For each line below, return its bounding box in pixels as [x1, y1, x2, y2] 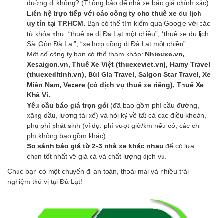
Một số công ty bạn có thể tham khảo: [27, 50, 145, 58]
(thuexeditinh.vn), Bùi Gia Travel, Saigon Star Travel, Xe [27, 70, 211, 78]
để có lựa [163, 142, 194, 150]
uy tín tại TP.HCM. [27, 19, 85, 27]
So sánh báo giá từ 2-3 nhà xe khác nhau [27, 142, 163, 150]
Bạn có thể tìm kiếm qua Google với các [85, 19, 210, 27]
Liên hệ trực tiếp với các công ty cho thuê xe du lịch [27, 9, 201, 17]
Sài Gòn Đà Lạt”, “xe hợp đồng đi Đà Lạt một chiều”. [27, 39, 188, 48]
